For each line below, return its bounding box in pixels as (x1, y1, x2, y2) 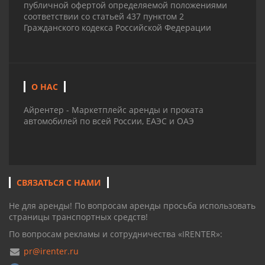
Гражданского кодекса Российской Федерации (24, 22, 211, 33)
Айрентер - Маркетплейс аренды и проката (24, 104, 203, 115)
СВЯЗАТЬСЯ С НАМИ (17, 177, 101, 188)
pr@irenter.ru (24, 245, 79, 257)
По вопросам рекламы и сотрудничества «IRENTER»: (9, 228, 222, 240)
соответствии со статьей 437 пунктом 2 (24, 11, 184, 22)
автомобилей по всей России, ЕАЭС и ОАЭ (24, 115, 194, 127)
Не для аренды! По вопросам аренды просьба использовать (9, 200, 256, 211)
